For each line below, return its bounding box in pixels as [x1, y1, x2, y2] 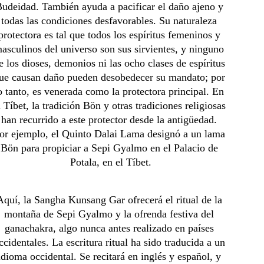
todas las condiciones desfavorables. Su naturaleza [1, 15, 220, 27]
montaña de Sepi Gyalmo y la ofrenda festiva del [4, 208, 217, 220]
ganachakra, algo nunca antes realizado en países [4, 222, 217, 234]
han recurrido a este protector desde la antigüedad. [1, 114, 220, 126]
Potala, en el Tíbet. [70, 156, 151, 168]
